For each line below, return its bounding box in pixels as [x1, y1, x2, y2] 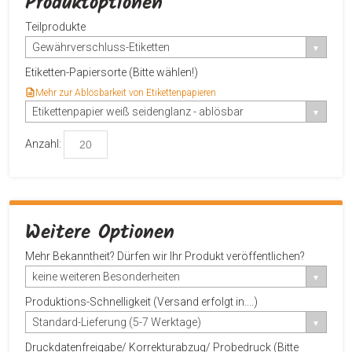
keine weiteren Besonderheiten [32, 269, 180, 283]
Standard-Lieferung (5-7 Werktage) [32, 315, 201, 328]
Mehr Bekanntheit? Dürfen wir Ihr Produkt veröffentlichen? [25, 249, 305, 262]
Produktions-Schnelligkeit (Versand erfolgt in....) [25, 295, 258, 308]
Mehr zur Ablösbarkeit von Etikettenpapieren [35, 86, 216, 98]
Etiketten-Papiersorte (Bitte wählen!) [25, 65, 198, 79]
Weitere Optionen [25, 216, 174, 248]
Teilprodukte [25, 20, 86, 33]
